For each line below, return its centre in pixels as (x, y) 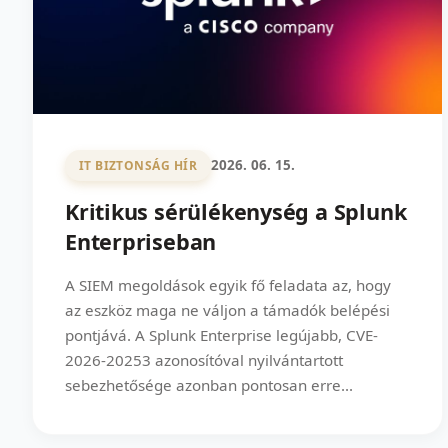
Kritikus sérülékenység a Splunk (236, 211)
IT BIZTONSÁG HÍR (138, 165)
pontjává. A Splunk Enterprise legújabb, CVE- (221, 334)
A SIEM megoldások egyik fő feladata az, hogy (228, 284)
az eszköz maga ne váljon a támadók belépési (227, 309)
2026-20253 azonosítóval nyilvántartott (204, 359)
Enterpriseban (141, 241)
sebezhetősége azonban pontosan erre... (209, 384)
